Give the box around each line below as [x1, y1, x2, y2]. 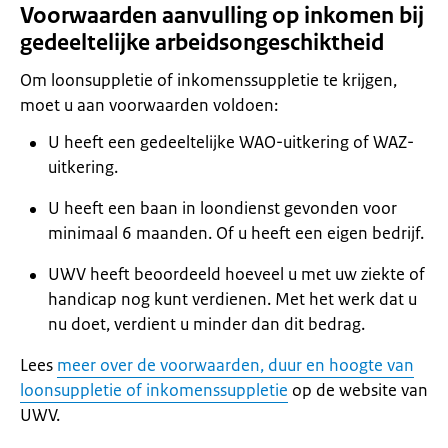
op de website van [288, 379, 428, 401]
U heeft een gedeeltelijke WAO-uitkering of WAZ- [48, 131, 414, 153]
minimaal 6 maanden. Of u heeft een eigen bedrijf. [48, 222, 424, 244]
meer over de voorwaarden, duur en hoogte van [57, 354, 414, 376]
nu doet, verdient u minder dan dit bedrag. [48, 313, 365, 335]
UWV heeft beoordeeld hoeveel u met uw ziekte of [48, 263, 425, 285]
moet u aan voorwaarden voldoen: [20, 94, 278, 116]
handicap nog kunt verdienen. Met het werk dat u [48, 288, 417, 310]
